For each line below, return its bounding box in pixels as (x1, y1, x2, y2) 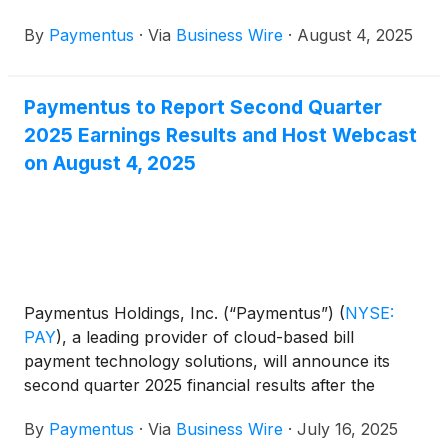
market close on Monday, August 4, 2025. (24, 399, 343, 420)
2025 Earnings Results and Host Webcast (24, 123, 417, 148)
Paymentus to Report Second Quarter (24, 95, 382, 120)
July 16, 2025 (297, 419, 398, 440)
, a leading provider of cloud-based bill (62, 327, 354, 348)
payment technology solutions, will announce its (24, 351, 390, 372)
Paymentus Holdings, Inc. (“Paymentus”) (24, 303, 339, 324)
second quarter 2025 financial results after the (24, 375, 375, 396)
